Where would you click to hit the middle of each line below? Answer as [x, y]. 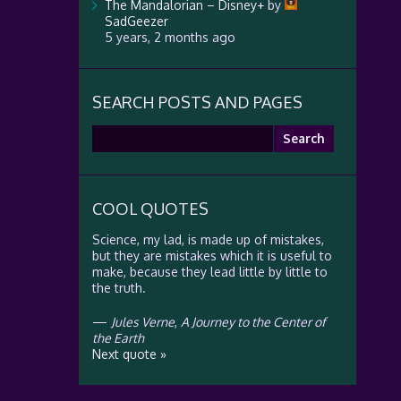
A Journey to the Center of [253, 322]
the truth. [119, 288]
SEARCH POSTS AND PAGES [197, 102]
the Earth [118, 338]
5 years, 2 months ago [170, 37]
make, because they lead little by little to [209, 272]
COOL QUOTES [150, 209]
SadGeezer [136, 21]
